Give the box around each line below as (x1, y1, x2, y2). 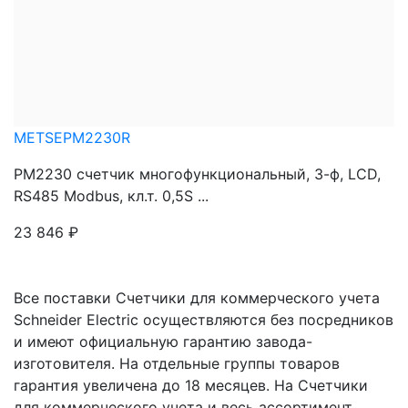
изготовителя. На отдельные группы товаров (14, 354, 340, 372)
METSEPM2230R (14, 128, 130, 147)
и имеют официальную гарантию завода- (14, 332, 312, 351)
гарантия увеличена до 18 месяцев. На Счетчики (14, 376, 368, 394)
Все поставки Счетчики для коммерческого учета (14, 289, 380, 307)
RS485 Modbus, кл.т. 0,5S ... (14, 187, 209, 205)
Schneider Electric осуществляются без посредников (14, 311, 393, 329)
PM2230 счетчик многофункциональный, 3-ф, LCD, (14, 165, 381, 183)
